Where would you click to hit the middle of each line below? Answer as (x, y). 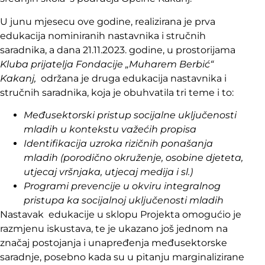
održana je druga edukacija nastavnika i (131, 78)
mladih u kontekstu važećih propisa (110, 130)
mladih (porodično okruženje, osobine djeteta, (133, 158)
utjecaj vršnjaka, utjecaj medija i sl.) (108, 172)
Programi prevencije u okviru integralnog (122, 186)
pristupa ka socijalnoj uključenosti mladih (124, 201)
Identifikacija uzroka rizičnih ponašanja (118, 144)
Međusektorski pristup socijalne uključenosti (130, 115)
